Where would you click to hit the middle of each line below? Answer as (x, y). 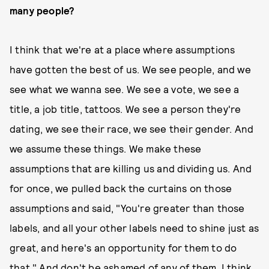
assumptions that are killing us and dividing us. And (131, 168)
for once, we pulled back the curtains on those (121, 188)
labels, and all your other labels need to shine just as (134, 228)
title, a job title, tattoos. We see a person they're (125, 109)
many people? (42, 10)
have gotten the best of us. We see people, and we (130, 69)
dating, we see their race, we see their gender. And (132, 128)
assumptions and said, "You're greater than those (127, 208)
